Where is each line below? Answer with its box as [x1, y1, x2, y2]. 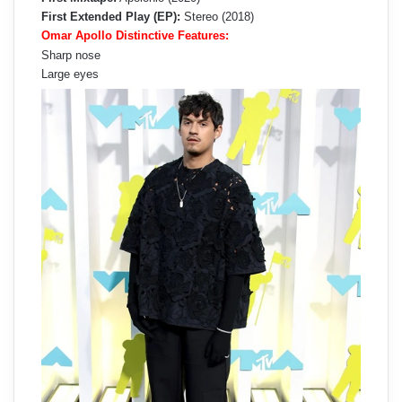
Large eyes [41, 66, 99, 81]
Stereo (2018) [180, 9, 254, 23]
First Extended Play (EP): [41, 9, 180, 23]
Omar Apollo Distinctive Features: [41, 28, 229, 42]
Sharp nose [41, 48, 100, 62]
